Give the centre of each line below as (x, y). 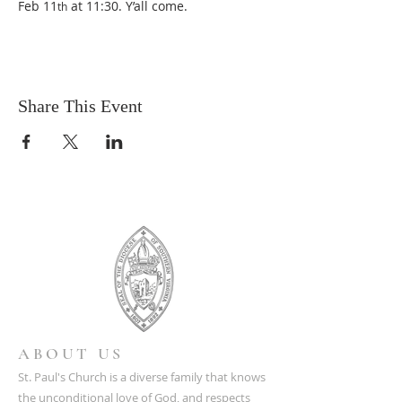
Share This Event (80, 106)
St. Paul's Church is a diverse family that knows (142, 377)
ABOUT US (71, 354)
